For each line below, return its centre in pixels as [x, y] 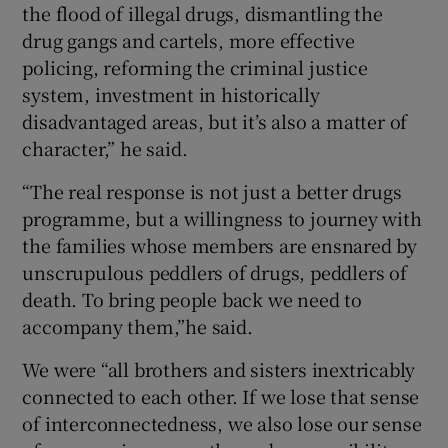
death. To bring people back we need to [192, 298]
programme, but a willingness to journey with [222, 217]
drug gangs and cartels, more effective [188, 39]
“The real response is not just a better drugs [212, 190]
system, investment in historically [171, 93]
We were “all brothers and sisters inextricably [219, 368]
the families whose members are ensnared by [220, 244]
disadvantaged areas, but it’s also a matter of [215, 120]
